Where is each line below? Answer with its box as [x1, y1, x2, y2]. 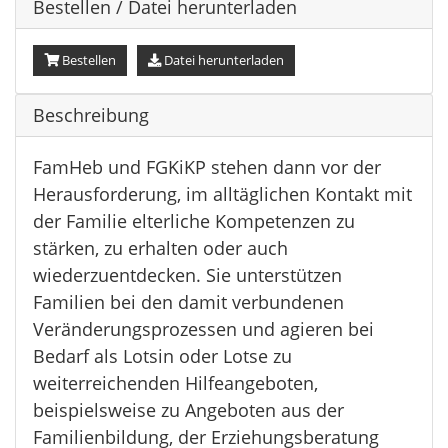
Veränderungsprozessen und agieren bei [32, 316, 374, 341]
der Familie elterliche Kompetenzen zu [32, 208, 355, 233]
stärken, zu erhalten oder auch [32, 235, 288, 260]
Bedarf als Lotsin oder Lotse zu [32, 343, 292, 368]
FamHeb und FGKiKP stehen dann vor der [32, 154, 381, 179]
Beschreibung [32, 103, 149, 128]
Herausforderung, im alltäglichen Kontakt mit [32, 181, 412, 206]
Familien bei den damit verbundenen [32, 289, 344, 314]
